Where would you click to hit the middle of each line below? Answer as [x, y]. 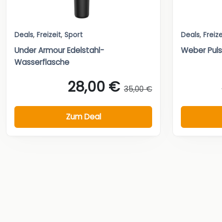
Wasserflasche [42, 62]
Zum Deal [83, 116]
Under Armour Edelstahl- [59, 51]
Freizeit [49, 35]
